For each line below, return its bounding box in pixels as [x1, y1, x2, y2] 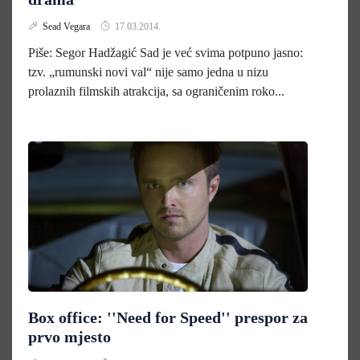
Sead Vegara [43, 21, 92, 32]
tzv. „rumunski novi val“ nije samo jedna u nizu [28, 65, 268, 79]
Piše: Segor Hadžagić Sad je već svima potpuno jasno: [28, 46, 303, 59]
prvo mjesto [28, 328, 111, 346]
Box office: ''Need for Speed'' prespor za [28, 309, 308, 326]
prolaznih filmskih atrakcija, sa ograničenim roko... [28, 84, 284, 98]
